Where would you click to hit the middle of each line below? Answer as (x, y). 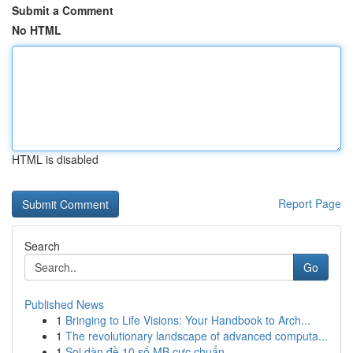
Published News (64, 304)
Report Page (310, 203)
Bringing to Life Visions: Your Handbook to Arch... (188, 320)
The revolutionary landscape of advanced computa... (197, 336)
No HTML (37, 30)
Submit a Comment (63, 10)
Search (42, 246)
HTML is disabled (55, 159)
